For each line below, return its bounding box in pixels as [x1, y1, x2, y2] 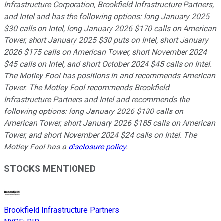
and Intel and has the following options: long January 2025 [4, 11, 209, 21]
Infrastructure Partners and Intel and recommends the [4, 94, 189, 104]
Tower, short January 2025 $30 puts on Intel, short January [4, 35, 208, 45]
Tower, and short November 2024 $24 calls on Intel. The [4, 130, 197, 140]
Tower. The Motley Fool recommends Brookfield [4, 82, 169, 92]
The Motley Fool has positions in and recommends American [4, 71, 215, 80]
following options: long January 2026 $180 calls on [4, 106, 183, 116]
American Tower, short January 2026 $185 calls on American [4, 118, 215, 128]
